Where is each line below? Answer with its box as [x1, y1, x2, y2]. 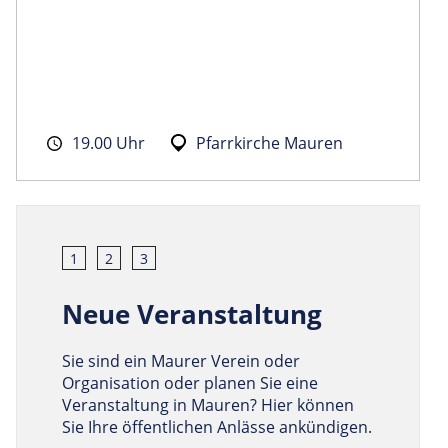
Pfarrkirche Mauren [196, 131, 343, 154]
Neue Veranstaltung [62, 295, 322, 332]
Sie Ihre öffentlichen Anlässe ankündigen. [62, 415, 372, 438]
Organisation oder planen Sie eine [62, 371, 318, 394]
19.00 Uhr [72, 131, 145, 154]
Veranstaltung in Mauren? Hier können [62, 393, 354, 416]
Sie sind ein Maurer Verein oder [62, 349, 300, 372]
